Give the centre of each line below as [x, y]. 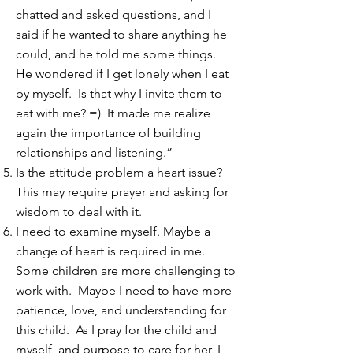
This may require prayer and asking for [122, 192]
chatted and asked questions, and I [113, 15]
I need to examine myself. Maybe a [113, 231]
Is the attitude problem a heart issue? [119, 172]
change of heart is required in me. [112, 251]
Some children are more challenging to [126, 271]
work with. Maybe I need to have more [124, 290]
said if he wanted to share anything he [121, 34]
